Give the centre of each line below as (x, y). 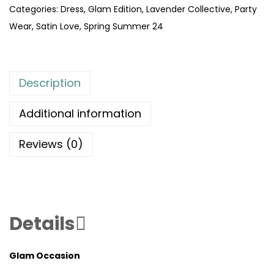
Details (42, 224)
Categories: (35, 9)
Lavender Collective (188, 9)
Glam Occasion (46, 255)
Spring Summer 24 (124, 26)
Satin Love (58, 26)
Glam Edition (115, 9)
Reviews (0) (51, 144)
